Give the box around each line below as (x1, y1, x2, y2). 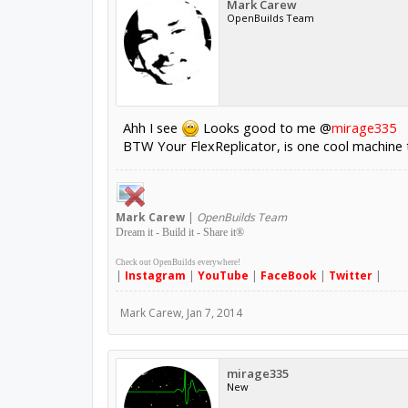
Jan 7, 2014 (186, 305, 242, 321)
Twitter (328, 268, 372, 284)
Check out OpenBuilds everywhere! (115, 258, 240, 268)
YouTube (197, 268, 249, 284)
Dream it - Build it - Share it (115, 226, 236, 240)
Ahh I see (122, 118, 181, 138)
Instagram (124, 268, 186, 284)
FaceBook (260, 268, 317, 284)
